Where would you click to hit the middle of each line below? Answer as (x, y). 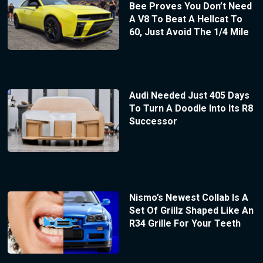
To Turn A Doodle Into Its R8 (191, 108)
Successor (153, 121)
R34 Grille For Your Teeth (185, 223)
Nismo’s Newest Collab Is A (188, 197)
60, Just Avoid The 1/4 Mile (189, 32)
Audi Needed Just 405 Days (189, 95)
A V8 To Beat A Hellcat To (186, 19)
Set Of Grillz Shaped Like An (191, 210)
